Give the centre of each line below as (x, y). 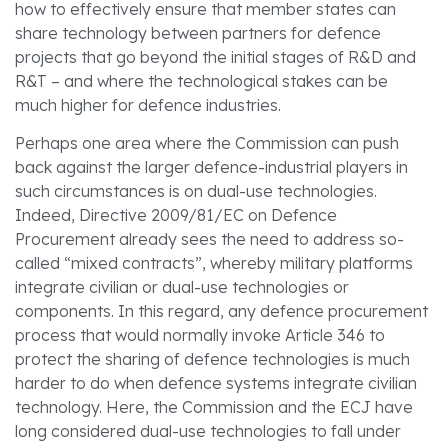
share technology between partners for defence (198, 32)
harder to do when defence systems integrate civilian (216, 382)
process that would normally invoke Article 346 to (200, 334)
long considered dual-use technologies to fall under (208, 430)
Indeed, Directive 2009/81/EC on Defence (176, 214)
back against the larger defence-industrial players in (211, 166)
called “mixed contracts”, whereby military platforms (214, 262)
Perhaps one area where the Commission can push (207, 142)
